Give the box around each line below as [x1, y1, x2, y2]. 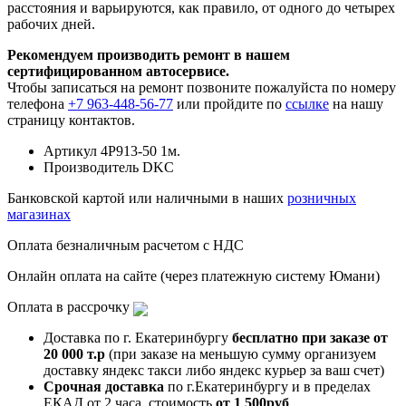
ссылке [285, 95, 329, 111]
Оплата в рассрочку [7, 298, 133, 314]
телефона [7, 95, 68, 111]
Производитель [43, 159, 139, 175]
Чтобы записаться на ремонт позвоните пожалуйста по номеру [7, 79, 396, 95]
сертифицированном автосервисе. [7, 63, 229, 79]
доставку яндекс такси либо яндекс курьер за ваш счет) [43, 362, 384, 378]
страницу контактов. [7, 111, 135, 128]
